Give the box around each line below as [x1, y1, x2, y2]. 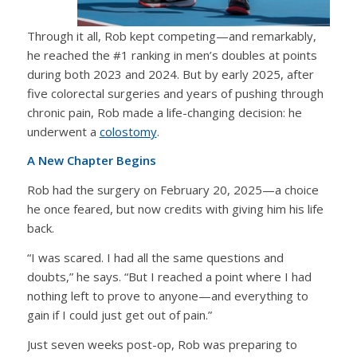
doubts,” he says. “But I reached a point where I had [26, 268, 312, 284]
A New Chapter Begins [26, 152, 156, 169]
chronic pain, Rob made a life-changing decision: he [26, 104, 302, 120]
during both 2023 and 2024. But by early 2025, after [26, 65, 314, 82]
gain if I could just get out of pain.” [26, 306, 212, 323]
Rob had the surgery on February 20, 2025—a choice [26, 182, 319, 198]
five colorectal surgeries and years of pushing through [26, 84, 324, 101]
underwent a [26, 123, 100, 139]
